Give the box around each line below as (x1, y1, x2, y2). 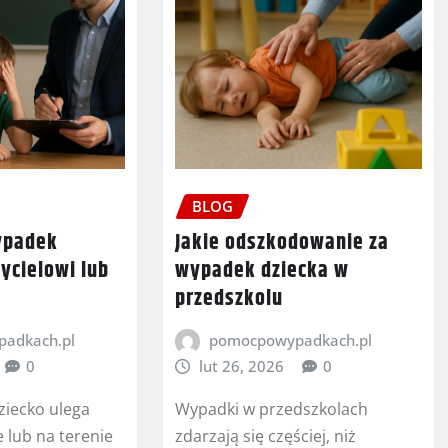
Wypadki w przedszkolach (174, 397, 368, 420)
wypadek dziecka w (174, 253, 349, 288)
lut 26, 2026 (199, 355, 285, 376)
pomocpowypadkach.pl (209, 329, 373, 350)
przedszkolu (174, 281, 283, 316)
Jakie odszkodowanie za (174, 225, 389, 260)
